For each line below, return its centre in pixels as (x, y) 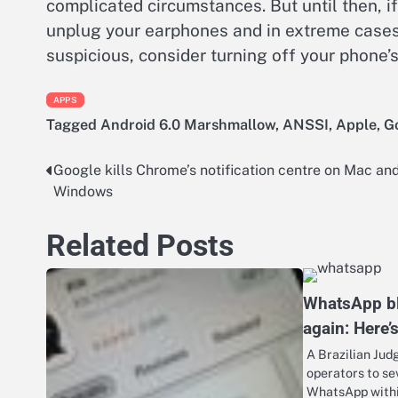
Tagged (73, 125)
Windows (83, 192)
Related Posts (140, 246)
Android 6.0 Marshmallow (188, 125)
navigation (95, 207)
